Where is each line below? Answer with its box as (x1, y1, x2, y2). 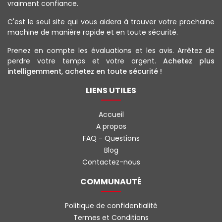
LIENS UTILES (86, 85, 136, 97)
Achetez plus (163, 56, 215, 66)
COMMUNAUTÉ (80, 176, 142, 188)
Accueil (98, 110, 124, 120)
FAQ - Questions (82, 133, 140, 144)
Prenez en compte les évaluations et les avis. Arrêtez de (7, 46, 215, 56)
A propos (96, 121, 126, 132)
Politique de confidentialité (64, 201, 158, 211)
